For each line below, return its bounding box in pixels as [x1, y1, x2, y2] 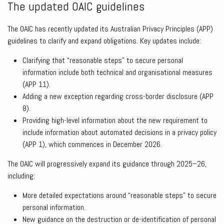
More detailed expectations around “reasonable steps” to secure [22, 190, 216, 201]
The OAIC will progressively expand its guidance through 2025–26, [7, 158, 206, 169]
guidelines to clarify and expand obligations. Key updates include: [7, 35, 201, 46]
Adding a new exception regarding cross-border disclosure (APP [22, 91, 213, 102]
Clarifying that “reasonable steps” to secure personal [22, 55, 183, 66]
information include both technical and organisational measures [22, 67, 212, 78]
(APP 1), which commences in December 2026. [22, 139, 162, 150]
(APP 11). [22, 79, 50, 90]
